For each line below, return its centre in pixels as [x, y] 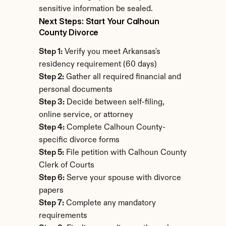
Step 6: [51, 178]
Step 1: [50, 52]
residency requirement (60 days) [98, 65]
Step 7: [51, 203]
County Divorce [69, 32]
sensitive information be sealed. [96, 9]
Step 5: [51, 153]
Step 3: [51, 102]
